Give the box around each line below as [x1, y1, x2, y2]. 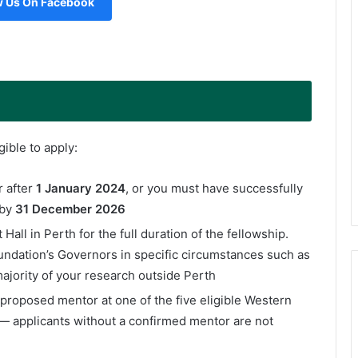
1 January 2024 [36, 180, 125, 196]
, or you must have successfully [125, 180, 303, 196]
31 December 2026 [15, 201, 125, 217]
